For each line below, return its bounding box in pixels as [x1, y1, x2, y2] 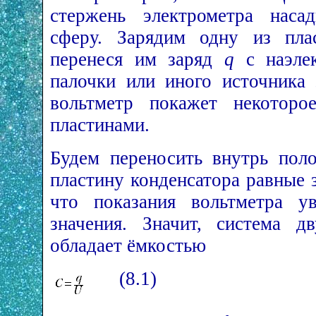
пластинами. [50, 114, 150, 135]
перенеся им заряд [50, 48, 224, 70]
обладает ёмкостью [50, 234, 206, 256]
